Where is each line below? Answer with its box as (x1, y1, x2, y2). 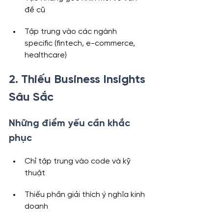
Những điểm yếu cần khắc (9, 118, 133, 129)
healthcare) (25, 51, 67, 60)
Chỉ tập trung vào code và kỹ (25, 157, 133, 166)
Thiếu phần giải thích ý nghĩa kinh (25, 191, 147, 199)
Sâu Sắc (9, 91, 54, 104)
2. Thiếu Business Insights (9, 74, 148, 86)
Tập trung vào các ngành (25, 27, 119, 36)
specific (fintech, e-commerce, (25, 39, 137, 48)
